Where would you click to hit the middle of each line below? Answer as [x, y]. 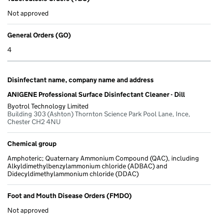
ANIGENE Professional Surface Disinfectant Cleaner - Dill [96, 95]
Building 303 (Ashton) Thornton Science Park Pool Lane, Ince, [99, 114]
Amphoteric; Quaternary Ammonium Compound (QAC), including [103, 158]
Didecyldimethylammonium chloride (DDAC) [73, 174]
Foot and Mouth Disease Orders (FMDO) [70, 196]
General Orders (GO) [39, 35]
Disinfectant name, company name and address [81, 80]
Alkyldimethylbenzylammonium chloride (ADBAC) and [87, 166]
